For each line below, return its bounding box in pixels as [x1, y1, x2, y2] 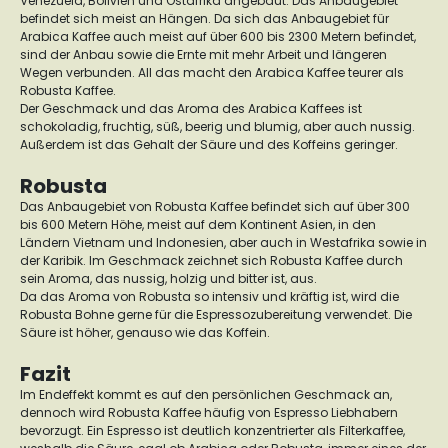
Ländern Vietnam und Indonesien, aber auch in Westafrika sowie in [20, 234, 427, 251]
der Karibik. [20, 252, 89, 269]
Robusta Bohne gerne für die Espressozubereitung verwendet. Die [20, 306, 412, 323]
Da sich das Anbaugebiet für [214, 10, 389, 27]
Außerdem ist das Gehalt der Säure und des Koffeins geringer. [20, 136, 401, 153]
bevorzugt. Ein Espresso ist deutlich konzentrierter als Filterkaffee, [20, 422, 405, 439]
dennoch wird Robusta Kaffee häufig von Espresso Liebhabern [20, 404, 398, 421]
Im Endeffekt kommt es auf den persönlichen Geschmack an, [20, 386, 392, 403]
